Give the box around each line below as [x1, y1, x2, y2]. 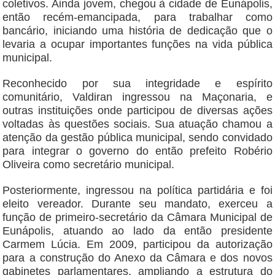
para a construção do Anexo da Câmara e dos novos [2, 252, 273, 265]
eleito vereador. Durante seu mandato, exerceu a [2, 198, 273, 211]
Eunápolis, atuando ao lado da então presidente [2, 225, 273, 238]
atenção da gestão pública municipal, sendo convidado [2, 131, 273, 144]
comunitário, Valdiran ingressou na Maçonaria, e [2, 91, 273, 104]
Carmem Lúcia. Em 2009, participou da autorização [2, 238, 273, 251]
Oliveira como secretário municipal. [2, 158, 175, 171]
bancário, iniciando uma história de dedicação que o [2, 25, 273, 37]
